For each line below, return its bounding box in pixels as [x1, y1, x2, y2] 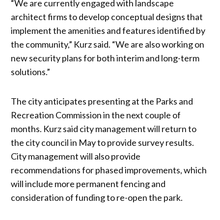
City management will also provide [11, 150, 141, 162]
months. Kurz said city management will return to [11, 123, 197, 134]
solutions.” [11, 66, 51, 77]
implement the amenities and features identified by [11, 25, 206, 36]
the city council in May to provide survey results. [11, 137, 194, 148]
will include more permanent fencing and [11, 178, 166, 189]
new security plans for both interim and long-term [11, 52, 200, 63]
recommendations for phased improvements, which [11, 164, 207, 175]
